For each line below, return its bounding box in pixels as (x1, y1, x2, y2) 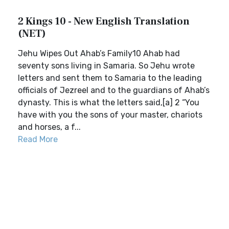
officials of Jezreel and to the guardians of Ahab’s (18, 85, 210, 95)
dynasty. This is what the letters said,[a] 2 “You (18, 98, 199, 107)
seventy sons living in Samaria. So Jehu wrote (18, 61, 195, 71)
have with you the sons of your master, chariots (18, 110, 202, 120)
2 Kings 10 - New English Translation (18, 15, 190, 28)
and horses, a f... (18, 122, 81, 132)
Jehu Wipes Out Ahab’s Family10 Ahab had (18, 49, 180, 58)
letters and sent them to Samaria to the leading (18, 73, 202, 83)
